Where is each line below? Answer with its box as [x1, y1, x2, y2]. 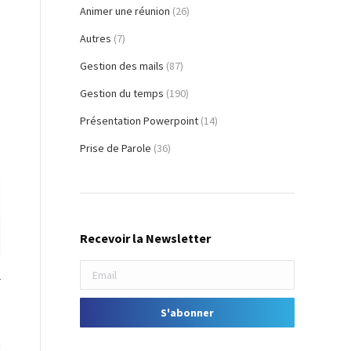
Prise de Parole [80, 141, 151, 156]
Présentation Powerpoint [80, 114, 198, 128]
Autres [80, 31, 111, 46]
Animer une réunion [80, 4, 170, 19]
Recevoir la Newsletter [80, 230, 211, 247]
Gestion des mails [80, 59, 164, 74]
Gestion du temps [80, 86, 164, 101]
